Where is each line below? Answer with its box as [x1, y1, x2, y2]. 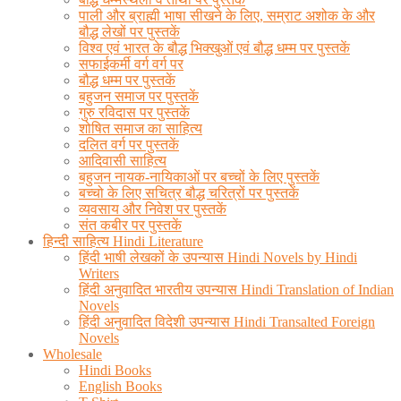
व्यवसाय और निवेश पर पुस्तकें [79, 200, 226, 217]
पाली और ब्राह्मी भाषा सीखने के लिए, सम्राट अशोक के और [79, 7, 375, 23]
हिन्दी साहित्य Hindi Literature [43, 233, 203, 249]
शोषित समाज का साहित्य [79, 120, 202, 136]
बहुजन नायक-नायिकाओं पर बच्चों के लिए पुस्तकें [79, 168, 320, 184]
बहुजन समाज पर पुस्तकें [79, 88, 199, 104]
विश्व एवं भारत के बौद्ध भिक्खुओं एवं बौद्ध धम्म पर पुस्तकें [79, 39, 350, 55]
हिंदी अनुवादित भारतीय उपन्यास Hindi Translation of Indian [79, 281, 394, 297]
